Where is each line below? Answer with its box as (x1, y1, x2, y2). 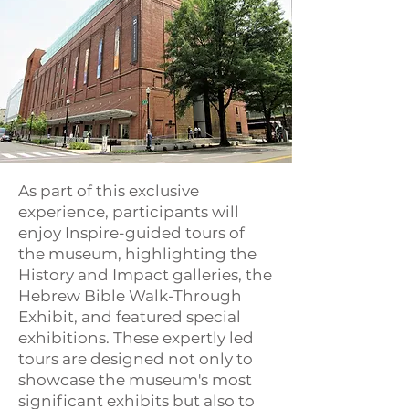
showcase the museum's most (18, 371, 252, 390)
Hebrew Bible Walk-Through (18, 287, 242, 306)
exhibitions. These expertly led (18, 329, 254, 348)
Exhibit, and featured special (18, 308, 241, 327)
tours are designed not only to (18, 350, 253, 369)
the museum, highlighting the (18, 245, 257, 264)
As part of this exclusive (18, 182, 199, 201)
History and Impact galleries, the (18, 266, 272, 285)
